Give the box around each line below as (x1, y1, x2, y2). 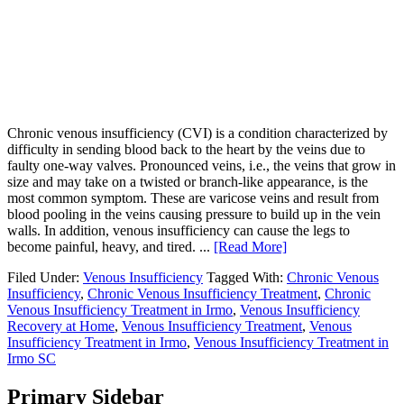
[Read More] (214, 238, 287, 254)
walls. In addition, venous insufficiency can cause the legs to (7, 222, 350, 238)
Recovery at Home (7, 317, 115, 334)
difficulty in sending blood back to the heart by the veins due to (7, 141, 365, 157)
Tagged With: (207, 269, 287, 285)
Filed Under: (7, 269, 83, 285)
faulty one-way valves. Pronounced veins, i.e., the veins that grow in (7, 157, 396, 173)
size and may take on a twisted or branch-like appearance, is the (7, 173, 368, 189)
